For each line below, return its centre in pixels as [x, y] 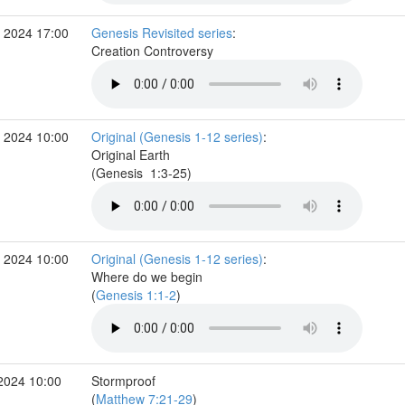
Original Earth [130, 155]
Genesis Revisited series [161, 33]
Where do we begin [146, 277]
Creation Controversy [154, 51]
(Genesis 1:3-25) [143, 173]
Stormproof [123, 381]
